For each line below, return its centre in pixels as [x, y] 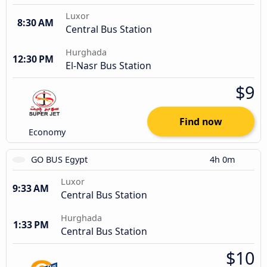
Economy [47, 132]
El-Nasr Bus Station [108, 66]
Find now [201, 122]
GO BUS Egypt [60, 160]
